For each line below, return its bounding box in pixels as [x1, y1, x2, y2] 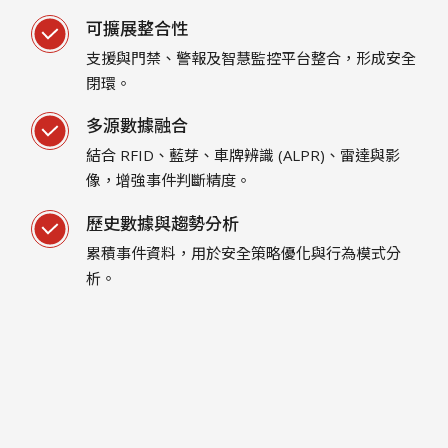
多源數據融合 [86, 114, 189, 138]
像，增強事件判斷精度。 [86, 170, 252, 191]
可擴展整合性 [86, 16, 189, 40]
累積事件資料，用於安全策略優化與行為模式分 [86, 242, 402, 263]
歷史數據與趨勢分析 [86, 211, 240, 235]
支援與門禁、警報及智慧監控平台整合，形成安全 [86, 47, 417, 68]
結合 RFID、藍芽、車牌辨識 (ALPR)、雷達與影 [86, 145, 401, 166]
